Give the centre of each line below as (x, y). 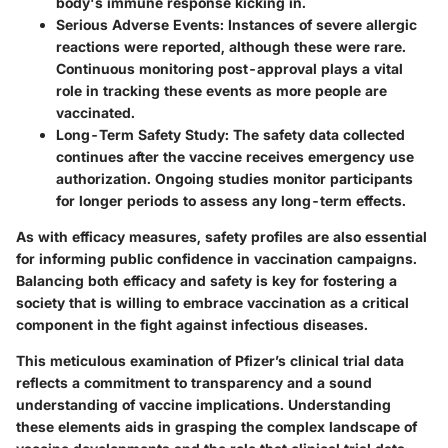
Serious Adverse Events (138, 24)
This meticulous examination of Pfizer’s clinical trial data (210, 360)
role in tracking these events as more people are (221, 90)
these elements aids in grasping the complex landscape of (216, 426)
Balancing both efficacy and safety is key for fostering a (206, 280)
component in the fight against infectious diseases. (192, 324)
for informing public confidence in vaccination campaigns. (216, 258)
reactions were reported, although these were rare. (231, 46)
